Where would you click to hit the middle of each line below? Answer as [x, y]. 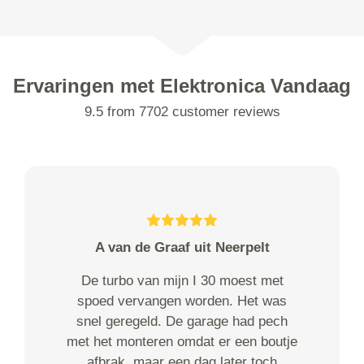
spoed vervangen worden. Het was [182, 301]
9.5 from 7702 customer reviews [182, 112]
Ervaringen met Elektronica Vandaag [182, 86]
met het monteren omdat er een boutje [182, 342]
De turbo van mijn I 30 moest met [182, 281]
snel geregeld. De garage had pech [182, 322]
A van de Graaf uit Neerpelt [182, 248]
